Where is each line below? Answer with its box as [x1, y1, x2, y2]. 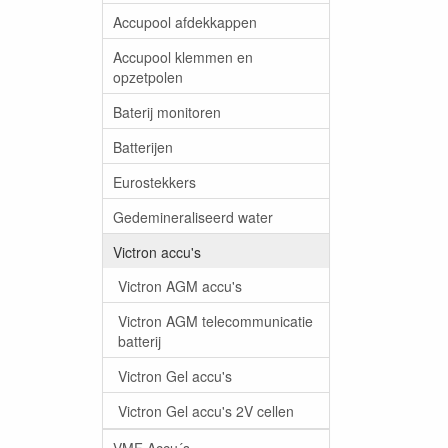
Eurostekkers [113, 171, 196, 192]
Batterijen [113, 136, 173, 157]
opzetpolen [113, 66, 183, 87]
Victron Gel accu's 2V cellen [118, 400, 294, 421]
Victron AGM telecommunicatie [118, 310, 313, 331]
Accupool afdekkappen [113, 11, 257, 32]
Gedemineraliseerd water [113, 206, 273, 227]
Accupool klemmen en [113, 46, 253, 67]
